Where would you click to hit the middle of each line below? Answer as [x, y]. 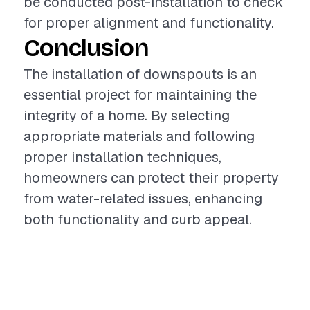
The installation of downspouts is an [140, 74]
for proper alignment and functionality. [149, 23]
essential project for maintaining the [140, 95]
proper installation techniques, [122, 157]
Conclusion [86, 48]
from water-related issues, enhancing [143, 199]
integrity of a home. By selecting [127, 116]
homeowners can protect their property [151, 178]
